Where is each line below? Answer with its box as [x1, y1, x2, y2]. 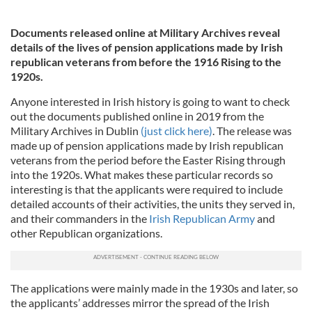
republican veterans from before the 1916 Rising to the [10, 54, 281, 68]
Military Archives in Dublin [10, 123, 141, 137]
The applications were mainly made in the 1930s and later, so [10, 281, 298, 295]
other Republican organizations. [10, 226, 162, 240]
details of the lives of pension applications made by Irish [10, 40, 283, 54]
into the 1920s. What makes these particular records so [10, 167, 273, 181]
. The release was [212, 123, 292, 137]
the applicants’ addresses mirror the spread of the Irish [10, 295, 270, 309]
